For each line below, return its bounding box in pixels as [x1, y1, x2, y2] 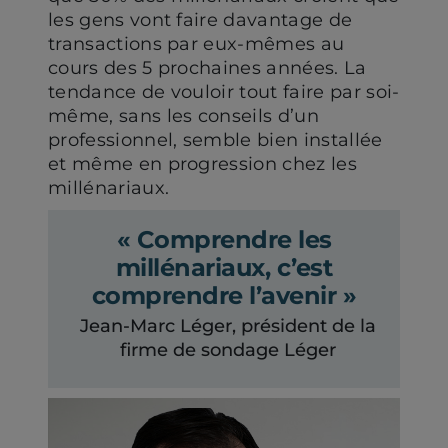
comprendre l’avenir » [91, 281, 357, 310]
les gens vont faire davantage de [48, 9, 353, 31]
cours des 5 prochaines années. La [48, 57, 367, 79]
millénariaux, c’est [115, 253, 333, 282]
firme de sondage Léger [120, 339, 336, 361]
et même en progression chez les [48, 153, 357, 175]
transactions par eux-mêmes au [48, 33, 345, 55]
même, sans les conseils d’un [48, 105, 319, 127]
